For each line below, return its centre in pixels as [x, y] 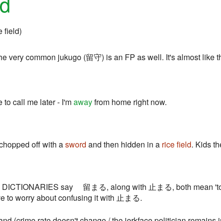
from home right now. [129, 102]
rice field [177, 144]
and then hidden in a [124, 144]
